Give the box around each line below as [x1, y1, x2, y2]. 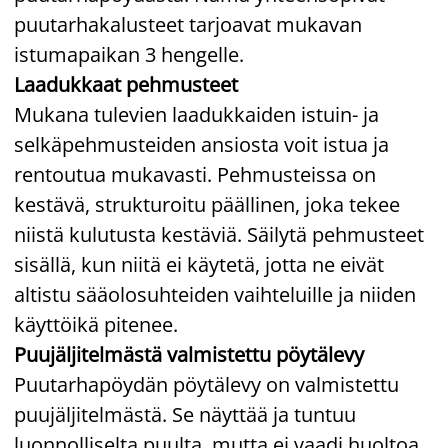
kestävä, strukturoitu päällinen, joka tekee [14, 190, 400, 218]
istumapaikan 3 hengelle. [14, 40, 244, 68]
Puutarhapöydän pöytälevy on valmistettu [14, 370, 399, 398]
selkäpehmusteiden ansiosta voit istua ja [14, 130, 389, 158]
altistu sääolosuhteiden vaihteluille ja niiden [14, 280, 416, 308]
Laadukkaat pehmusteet [14, 70, 238, 98]
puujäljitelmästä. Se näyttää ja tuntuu [14, 400, 356, 428]
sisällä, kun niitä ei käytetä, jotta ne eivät [14, 250, 384, 278]
